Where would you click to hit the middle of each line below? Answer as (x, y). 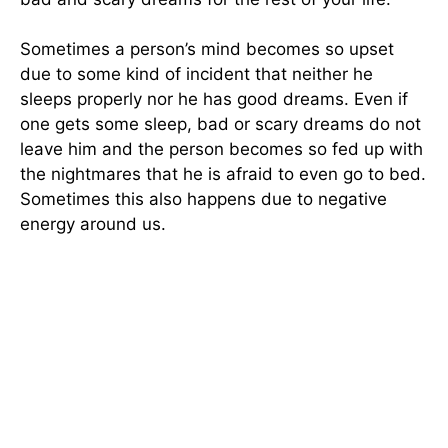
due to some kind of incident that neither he (196, 74)
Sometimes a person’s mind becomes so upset (207, 49)
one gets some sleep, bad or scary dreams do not (220, 124)
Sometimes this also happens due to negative (203, 199)
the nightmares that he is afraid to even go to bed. (223, 174)
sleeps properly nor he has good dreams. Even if (214, 99)
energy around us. (93, 224)
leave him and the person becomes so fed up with (221, 149)
